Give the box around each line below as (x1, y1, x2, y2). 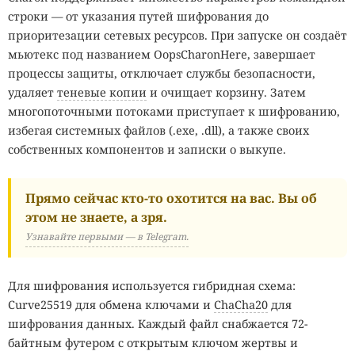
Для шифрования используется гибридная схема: (8, 277, 296, 293)
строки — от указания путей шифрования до (8, 8, 269, 24)
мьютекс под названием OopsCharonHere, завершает (8, 46, 315, 62)
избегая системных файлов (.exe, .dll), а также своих (8, 122, 309, 138)
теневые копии (57, 84, 147, 100)
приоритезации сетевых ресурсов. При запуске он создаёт (8, 27, 347, 43)
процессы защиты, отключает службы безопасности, (8, 65, 315, 81)
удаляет (8, 84, 57, 100)
